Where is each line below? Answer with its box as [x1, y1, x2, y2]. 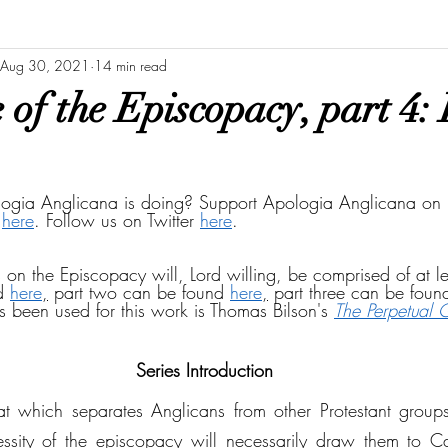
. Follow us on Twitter [34, 208, 200, 232]
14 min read [94, 55, 167, 75]
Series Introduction [135, 358, 273, 382]
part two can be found [48, 280, 230, 304]
